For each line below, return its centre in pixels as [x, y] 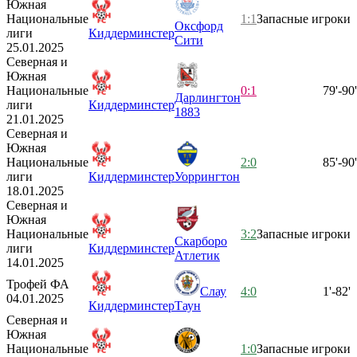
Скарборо [201, 241]
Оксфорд [199, 25]
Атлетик [197, 255]
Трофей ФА [38, 284]
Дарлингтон [208, 97]
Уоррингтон [207, 176]
